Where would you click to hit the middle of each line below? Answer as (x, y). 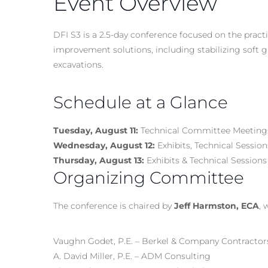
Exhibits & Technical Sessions (205, 160)
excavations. (78, 64)
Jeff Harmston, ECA (217, 205)
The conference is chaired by (114, 205)
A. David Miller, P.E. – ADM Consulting (132, 256)
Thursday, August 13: (99, 160)
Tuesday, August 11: (96, 130)
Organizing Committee (149, 177)
